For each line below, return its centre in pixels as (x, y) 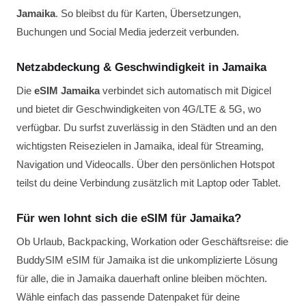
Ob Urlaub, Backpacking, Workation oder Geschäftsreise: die (152, 241)
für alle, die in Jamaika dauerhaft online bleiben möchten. (142, 278)
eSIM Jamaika (67, 91)
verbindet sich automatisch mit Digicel (185, 91)
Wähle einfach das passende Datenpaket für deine (128, 297)
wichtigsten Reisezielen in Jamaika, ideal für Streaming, (140, 146)
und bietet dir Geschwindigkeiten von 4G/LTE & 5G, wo (139, 109)
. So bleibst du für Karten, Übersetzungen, (148, 13)
